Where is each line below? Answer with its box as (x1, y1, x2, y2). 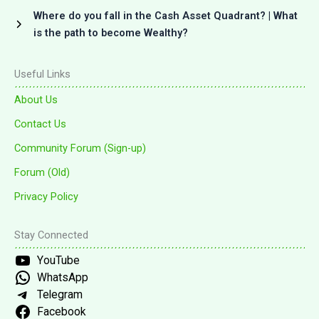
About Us (14, 93, 58, 107)
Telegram (36, 288, 83, 302)
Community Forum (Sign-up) (14, 142, 146, 155)
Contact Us (14, 117, 66, 131)
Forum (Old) (14, 166, 70, 179)
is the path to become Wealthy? (33, 26, 188, 40)
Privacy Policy (14, 190, 78, 204)
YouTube (36, 254, 80, 268)
